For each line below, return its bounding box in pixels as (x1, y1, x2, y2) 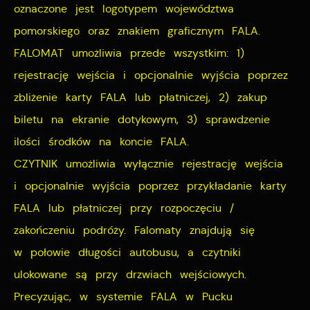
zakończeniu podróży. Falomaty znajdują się (14, 224, 255, 237)
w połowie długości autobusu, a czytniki (14, 246, 241, 259)
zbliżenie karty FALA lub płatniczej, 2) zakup (14, 91, 267, 104)
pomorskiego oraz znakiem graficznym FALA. (14, 24, 260, 38)
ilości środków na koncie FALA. (14, 135, 189, 149)
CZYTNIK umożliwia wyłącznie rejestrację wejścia (14, 157, 283, 171)
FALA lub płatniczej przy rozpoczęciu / (14, 201, 234, 215)
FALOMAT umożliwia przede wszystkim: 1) (14, 46, 244, 60)
